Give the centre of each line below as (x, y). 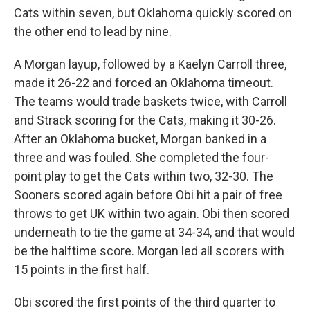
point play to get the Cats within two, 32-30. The (144, 176)
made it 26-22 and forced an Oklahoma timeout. (144, 83)
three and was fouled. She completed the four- (142, 158)
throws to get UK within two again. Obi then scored (152, 214)
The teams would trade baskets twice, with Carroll (151, 102)
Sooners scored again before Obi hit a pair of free (148, 195)
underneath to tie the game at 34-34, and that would (154, 232)
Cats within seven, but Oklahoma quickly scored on (153, 13)
